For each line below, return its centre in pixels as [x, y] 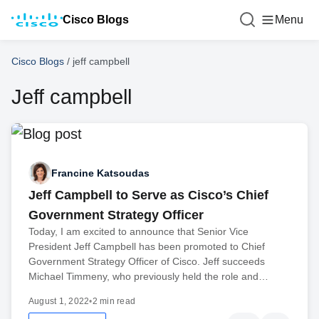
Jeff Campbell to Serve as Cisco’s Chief [148, 195]
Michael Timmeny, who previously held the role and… [148, 276]
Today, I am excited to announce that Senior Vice [138, 231]
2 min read [114, 301]
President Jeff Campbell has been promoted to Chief [147, 246]
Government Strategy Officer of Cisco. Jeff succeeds [147, 261]
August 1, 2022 [59, 301]
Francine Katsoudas [100, 173]
